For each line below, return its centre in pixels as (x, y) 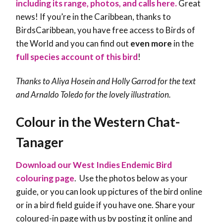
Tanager (40, 142)
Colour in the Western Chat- (98, 122)
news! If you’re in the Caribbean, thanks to (93, 17)
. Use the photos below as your (131, 178)
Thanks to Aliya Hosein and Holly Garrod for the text (106, 81)
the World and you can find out (73, 44)
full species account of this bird (77, 57)
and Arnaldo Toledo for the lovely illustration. (93, 95)
